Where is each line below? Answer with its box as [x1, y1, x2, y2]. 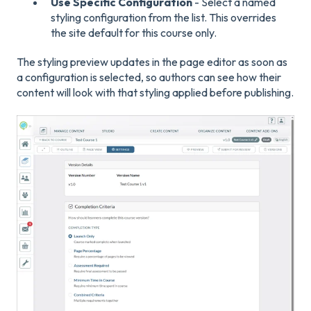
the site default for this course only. [51, 25, 217, 40]
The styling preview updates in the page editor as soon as [17, 54, 287, 69]
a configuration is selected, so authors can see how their [17, 69, 281, 84]
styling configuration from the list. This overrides [51, 10, 276, 24]
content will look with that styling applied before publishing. [17, 85, 294, 99]
